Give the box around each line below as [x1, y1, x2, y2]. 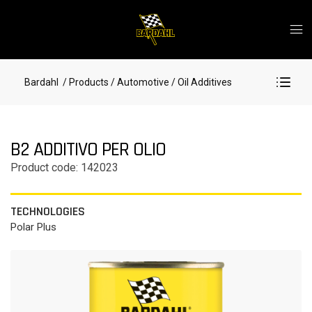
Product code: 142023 [10, 161, 118, 174]
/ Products [61, 77, 109, 88]
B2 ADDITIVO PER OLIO [10, 137, 166, 162]
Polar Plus [10, 221, 56, 233]
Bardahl [24, 77, 58, 88]
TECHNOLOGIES [10, 203, 85, 219]
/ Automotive [111, 77, 169, 88]
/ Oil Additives [169, 77, 232, 88]
